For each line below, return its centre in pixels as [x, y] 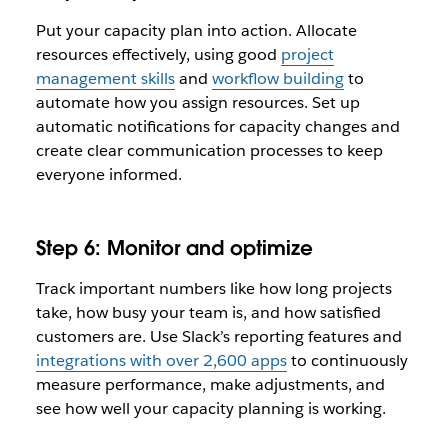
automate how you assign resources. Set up [197, 102]
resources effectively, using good [158, 54]
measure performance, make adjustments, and [210, 384]
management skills [105, 78]
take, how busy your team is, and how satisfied [208, 312]
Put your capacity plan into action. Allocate [196, 30]
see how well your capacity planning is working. [210, 408]
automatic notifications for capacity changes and [217, 126]
